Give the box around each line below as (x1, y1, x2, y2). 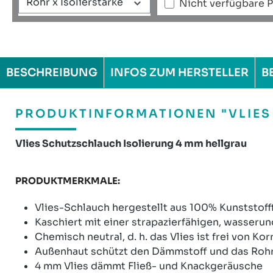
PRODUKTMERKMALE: (15, 174, 120, 186)
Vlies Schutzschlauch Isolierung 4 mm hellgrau (15, 136, 247, 150)
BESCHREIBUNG (6, 65, 97, 79)
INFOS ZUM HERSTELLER (110, 65, 249, 79)
